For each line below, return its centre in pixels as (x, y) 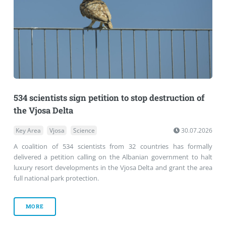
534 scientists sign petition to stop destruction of (109, 98)
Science (84, 131)
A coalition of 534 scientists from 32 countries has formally (113, 147)
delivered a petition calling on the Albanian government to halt (113, 157)
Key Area (29, 131)
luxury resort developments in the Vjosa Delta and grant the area (113, 168)
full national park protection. (56, 178)
